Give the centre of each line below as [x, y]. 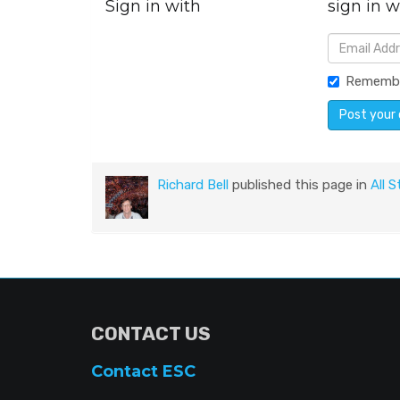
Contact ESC [143, 372]
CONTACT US [151, 334]
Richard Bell [193, 185]
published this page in [300, 185]
